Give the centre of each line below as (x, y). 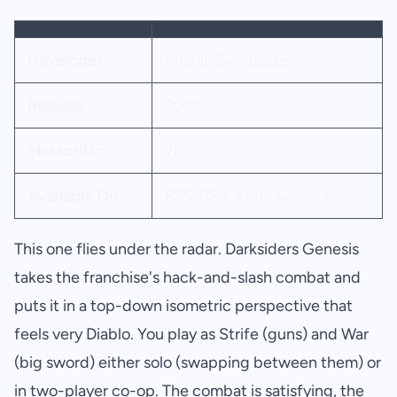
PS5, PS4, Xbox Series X (248, 196)
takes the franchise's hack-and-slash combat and (187, 278)
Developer (65, 61)
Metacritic (65, 151)
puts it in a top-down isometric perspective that (183, 306)
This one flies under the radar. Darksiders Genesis (187, 249)
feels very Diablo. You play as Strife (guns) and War (191, 335)
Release (54, 106)
